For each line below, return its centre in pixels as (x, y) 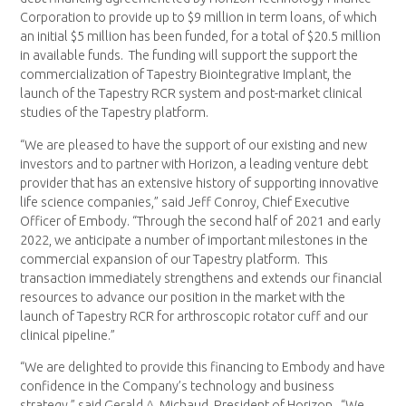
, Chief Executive (304, 202)
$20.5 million (344, 37)
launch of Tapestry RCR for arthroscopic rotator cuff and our (194, 316)
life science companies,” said (104, 202)
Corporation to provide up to (104, 18)
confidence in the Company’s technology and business (178, 386)
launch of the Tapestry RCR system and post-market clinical (192, 94)
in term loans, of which (311, 18)
